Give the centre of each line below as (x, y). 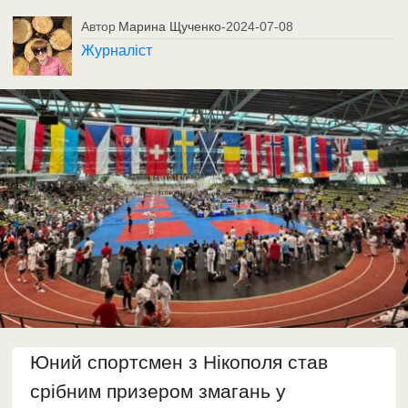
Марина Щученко (170, 26)
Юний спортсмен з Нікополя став (182, 362)
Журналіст (117, 50)
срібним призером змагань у (158, 392)
